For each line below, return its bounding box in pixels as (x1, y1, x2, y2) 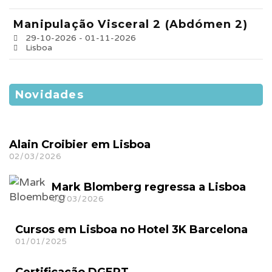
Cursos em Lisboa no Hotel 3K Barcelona (15, 223, 248, 236)
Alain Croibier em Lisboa (9, 138, 151, 151)
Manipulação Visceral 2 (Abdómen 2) (13, 18, 248, 31)
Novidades (15, 88, 84, 101)
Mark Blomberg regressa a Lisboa (52, 180, 246, 194)
